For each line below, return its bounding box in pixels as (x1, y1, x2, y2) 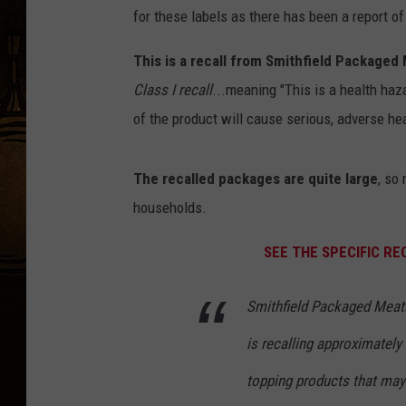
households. (133, 198, 207, 217)
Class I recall (133, 80, 212, 99)
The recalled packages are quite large (133, 169, 378, 188)
